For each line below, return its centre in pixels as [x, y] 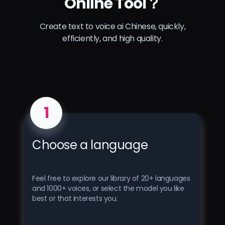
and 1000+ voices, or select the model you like [108, 188]
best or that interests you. [75, 198]
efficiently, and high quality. [113, 38]
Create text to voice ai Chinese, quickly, [113, 26]
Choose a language [90, 145]
